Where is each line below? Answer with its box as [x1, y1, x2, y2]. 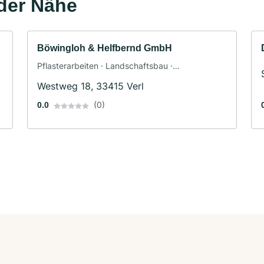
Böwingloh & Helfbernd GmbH [37, 43, 172, 54]
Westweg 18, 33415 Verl [37, 80, 144, 93]
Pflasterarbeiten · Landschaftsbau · [37, 61, 173, 71]
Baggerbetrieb [37, 73, 93, 84]
